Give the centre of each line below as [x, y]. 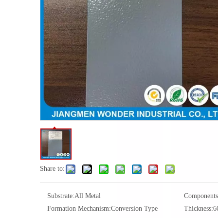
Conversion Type [134, 209]
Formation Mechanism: [79, 209]
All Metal [88, 196]
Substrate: [61, 196]
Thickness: [198, 209]
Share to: [52, 169]
